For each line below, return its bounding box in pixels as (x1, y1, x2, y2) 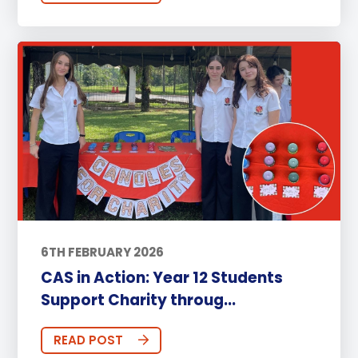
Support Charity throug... (40, 289, 236, 312)
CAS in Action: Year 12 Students (40, 267, 283, 289)
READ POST (53, 332, 123, 349)
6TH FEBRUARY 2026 (40, 243, 164, 261)
